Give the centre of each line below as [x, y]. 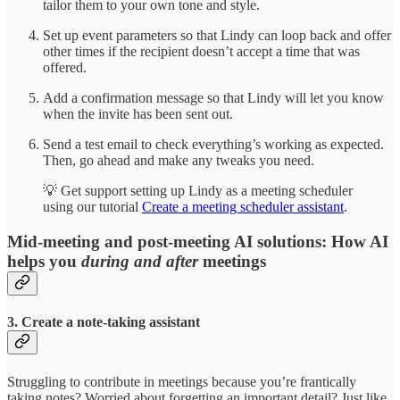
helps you [44, 262]
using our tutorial [92, 207]
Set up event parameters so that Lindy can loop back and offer [217, 36]
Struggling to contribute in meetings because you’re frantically [182, 381]
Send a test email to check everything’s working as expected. [213, 145]
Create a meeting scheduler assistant [243, 207]
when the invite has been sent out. [138, 114]
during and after [140, 262]
